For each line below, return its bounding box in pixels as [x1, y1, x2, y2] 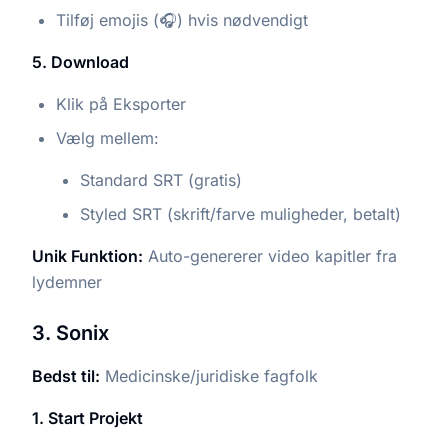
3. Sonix [32, 320, 109, 345]
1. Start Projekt [32, 407, 143, 428]
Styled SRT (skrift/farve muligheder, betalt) [80, 203, 401, 224]
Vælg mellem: [56, 127, 159, 148]
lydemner [32, 271, 102, 292]
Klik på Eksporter [56, 93, 186, 114]
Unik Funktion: [32, 245, 143, 266]
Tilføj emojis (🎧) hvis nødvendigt [56, 9, 308, 30]
